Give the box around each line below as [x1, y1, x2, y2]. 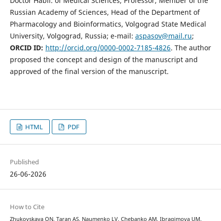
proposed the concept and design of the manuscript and [9, 54, 198, 64]
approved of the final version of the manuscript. [9, 66, 169, 76]
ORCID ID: [9, 42, 45, 52]
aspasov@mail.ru [135, 31, 192, 40]
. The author [170, 42, 211, 52]
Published [9, 157, 39, 166]
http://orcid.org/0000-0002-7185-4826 [45, 42, 171, 52]
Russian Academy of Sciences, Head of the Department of [9, 7, 200, 17]
